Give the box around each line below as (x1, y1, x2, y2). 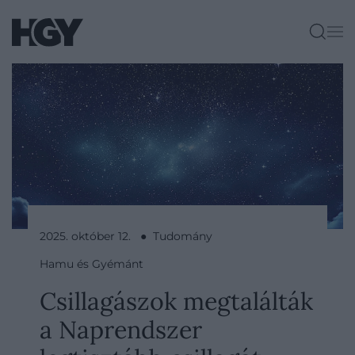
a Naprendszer (40, 314, 202, 345)
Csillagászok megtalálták (40, 285, 313, 316)
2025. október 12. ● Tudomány (40, 229, 212, 243)
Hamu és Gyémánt (40, 257, 143, 271)
